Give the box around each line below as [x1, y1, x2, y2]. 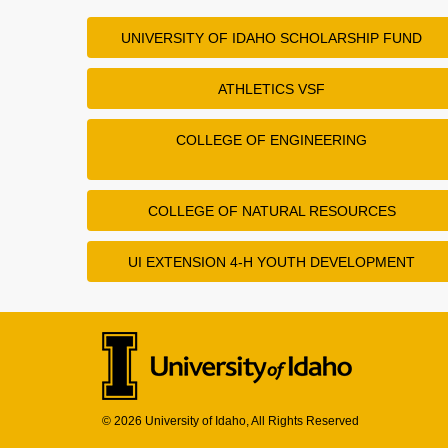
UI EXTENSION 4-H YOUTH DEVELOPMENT [128, 253, 416, 270]
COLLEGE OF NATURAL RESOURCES [147, 202, 396, 219]
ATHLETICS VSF [218, 80, 326, 97]
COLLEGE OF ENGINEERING [176, 131, 368, 148]
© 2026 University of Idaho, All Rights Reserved [102, 413, 359, 428]
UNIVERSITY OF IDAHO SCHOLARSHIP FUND [121, 29, 423, 46]
